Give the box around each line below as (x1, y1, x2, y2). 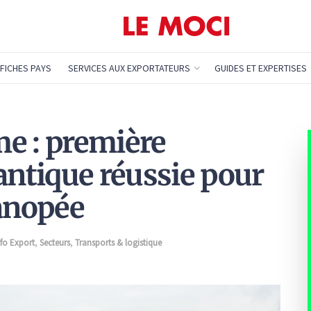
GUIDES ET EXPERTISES (214, 62, 307, 74)
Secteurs (40, 236, 70, 249)
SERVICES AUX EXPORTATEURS (67, 62, 190, 74)
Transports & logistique (75, 236, 162, 249)
